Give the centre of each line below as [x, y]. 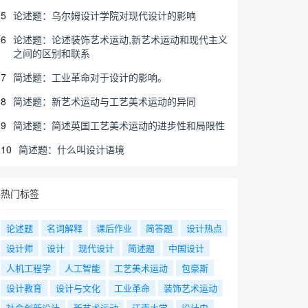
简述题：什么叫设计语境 [71, 149]
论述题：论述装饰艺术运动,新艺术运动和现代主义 [120, 39]
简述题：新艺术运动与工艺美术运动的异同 [104, 101]
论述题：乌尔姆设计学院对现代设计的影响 [104, 15]
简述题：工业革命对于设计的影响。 [90, 77]
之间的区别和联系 [52, 53]
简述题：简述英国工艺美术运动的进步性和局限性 [119, 125]
